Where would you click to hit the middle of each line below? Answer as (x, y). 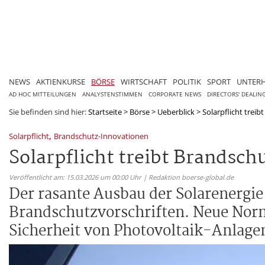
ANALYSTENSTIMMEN (112, 94)
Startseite (105, 112)
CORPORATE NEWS (175, 94)
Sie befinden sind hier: (49, 112)
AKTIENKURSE (61, 81)
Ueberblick (176, 112)
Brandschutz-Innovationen (101, 136)
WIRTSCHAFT (144, 81)
